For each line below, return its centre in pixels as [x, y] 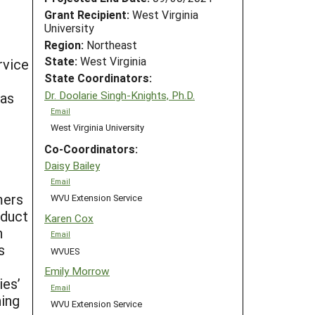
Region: [64, 44]
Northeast [110, 44]
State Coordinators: [98, 78]
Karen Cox [69, 218]
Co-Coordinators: [91, 148]
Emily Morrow [77, 271]
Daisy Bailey [72, 166]
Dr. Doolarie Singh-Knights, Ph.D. [120, 95]
